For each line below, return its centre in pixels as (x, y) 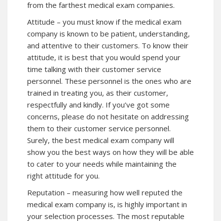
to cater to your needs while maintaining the (102, 164)
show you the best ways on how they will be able (110, 152)
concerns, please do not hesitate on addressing (108, 117)
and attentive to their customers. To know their (108, 46)
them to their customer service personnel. (99, 129)
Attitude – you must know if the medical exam (104, 22)
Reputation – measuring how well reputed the (105, 193)
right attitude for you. (63, 176)
